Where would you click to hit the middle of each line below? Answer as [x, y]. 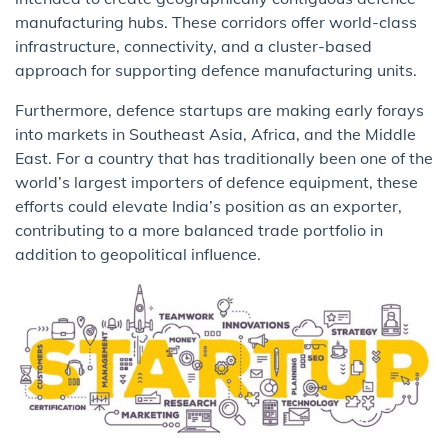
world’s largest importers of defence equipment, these [216, 181]
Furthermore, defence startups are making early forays [219, 109]
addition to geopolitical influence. [138, 253]
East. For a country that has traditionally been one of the [224, 157]
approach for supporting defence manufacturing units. [216, 69]
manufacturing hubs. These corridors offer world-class [216, 21]
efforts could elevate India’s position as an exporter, [208, 205]
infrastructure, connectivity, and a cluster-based [193, 45]
